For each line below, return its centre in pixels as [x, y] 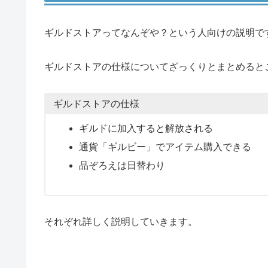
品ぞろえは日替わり [122, 166]
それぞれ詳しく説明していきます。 [121, 222]
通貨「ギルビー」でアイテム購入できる [165, 147]
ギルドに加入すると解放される [146, 128]
